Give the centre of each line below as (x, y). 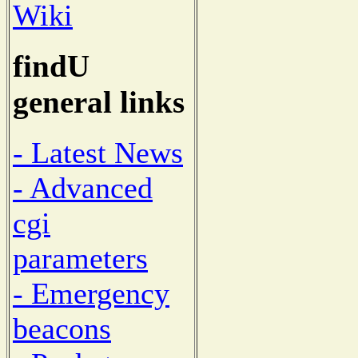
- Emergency (91, 293)
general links (99, 102)
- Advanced (83, 187)
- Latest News (98, 152)
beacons (62, 328)
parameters (80, 258)
